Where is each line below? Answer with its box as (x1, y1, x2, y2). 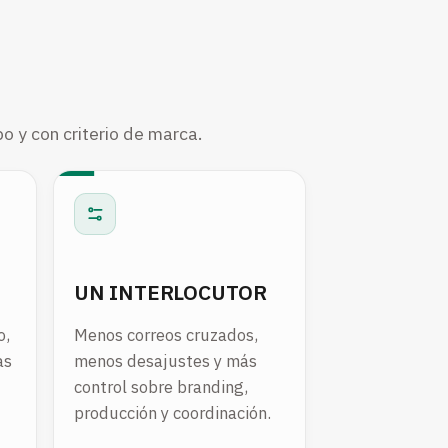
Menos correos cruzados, (74, 324, 258, 347)
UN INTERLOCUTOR (74, 277, 267, 306)
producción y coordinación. (74, 402, 271, 425)
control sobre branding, (74, 376, 248, 399)
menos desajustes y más (74, 350, 257, 373)
